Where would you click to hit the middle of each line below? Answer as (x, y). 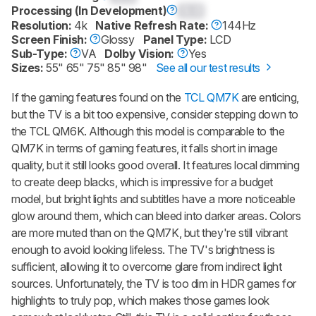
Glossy (118, 39)
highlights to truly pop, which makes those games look (140, 300)
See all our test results (209, 67)
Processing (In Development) (89, 10)
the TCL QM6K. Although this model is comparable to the (148, 131)
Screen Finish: (50, 39)
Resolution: (43, 25)
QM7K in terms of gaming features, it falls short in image (145, 148)
